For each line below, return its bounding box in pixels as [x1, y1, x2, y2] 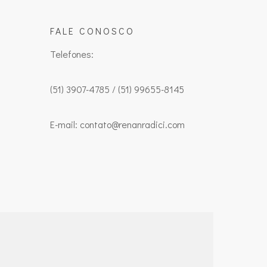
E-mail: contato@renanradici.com [50, 118, 185, 131]
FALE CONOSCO [50, 24, 135, 37]
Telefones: [50, 48, 94, 60]
